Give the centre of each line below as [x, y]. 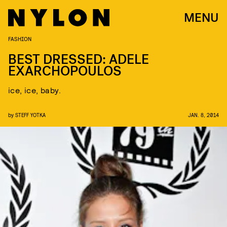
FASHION [20, 39]
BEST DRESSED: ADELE [79, 60]
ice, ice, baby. [34, 90]
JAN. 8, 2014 [203, 115]
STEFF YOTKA [30, 115]
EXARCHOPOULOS [65, 71]
